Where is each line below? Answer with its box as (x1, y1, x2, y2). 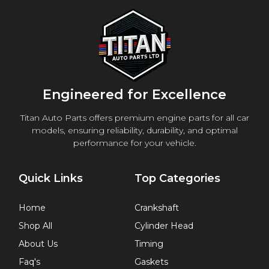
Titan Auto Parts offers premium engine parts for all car (20, 112, 249, 123)
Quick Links (19, 172, 83, 186)
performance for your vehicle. (73, 137, 196, 148)
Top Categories (134, 172, 220, 186)
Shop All (19, 220, 52, 232)
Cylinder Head (134, 220, 193, 232)
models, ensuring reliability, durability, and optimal (31, 124, 238, 136)
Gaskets (134, 256, 168, 268)
